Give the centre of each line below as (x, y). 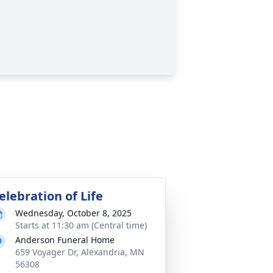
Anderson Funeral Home (65, 240)
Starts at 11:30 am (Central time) (81, 225)
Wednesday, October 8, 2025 (73, 213)
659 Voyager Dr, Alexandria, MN (80, 252)
